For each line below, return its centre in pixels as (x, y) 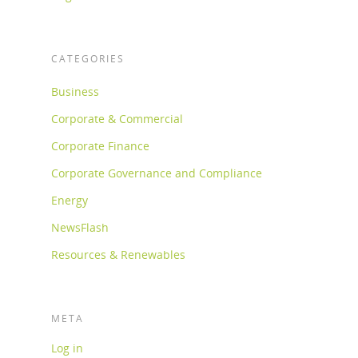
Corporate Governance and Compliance (157, 173)
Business (75, 92)
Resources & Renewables (118, 255)
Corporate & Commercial (117, 119)
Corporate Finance (100, 146)
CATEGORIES (88, 59)
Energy (70, 201)
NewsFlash (80, 228)
